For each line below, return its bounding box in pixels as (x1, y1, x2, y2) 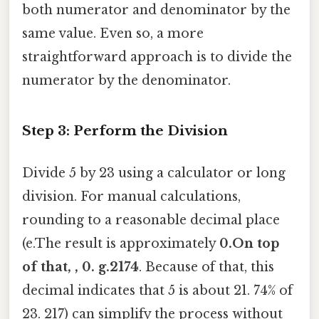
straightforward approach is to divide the (22, 49, 292, 66)
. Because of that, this (139, 259, 274, 276)
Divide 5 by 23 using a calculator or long (22, 165, 286, 182)
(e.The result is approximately (22, 236, 219, 252)
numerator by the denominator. (22, 73, 231, 89)
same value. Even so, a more (22, 26, 204, 42)
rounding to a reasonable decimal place (22, 212, 280, 229)
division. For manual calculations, (22, 189, 241, 205)
